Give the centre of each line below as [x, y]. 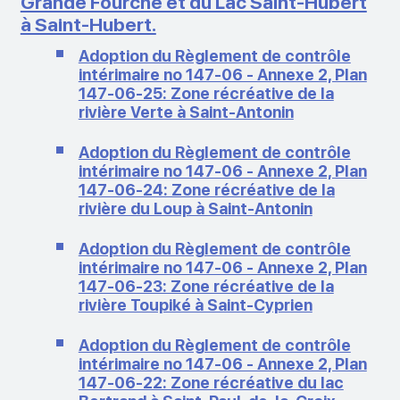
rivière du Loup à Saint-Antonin [195, 208]
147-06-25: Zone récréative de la [206, 93]
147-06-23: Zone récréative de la [206, 286]
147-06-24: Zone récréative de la [206, 189]
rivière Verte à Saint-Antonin [186, 112]
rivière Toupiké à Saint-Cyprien [195, 304]
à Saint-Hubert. [88, 24]
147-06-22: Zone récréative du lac [211, 382]
